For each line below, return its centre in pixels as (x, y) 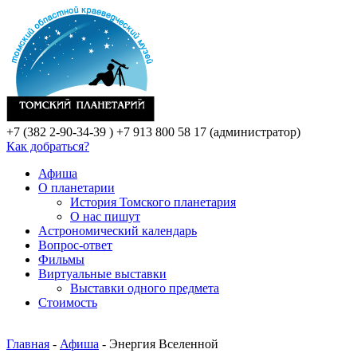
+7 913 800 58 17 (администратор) (207, 132)
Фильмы (61, 259)
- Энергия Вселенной (159, 344)
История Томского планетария (153, 202)
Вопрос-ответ (75, 245)
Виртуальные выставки (102, 274)
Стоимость (68, 302)
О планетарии (76, 188)
